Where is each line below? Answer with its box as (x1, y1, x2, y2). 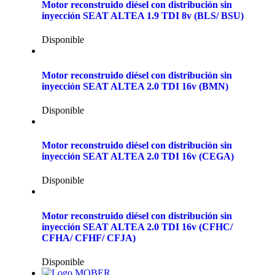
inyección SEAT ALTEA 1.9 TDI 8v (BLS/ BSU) (42, 10, 244, 21)
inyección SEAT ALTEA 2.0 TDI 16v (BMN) (42, 80, 228, 91)
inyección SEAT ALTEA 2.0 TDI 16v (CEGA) (42, 151, 234, 162)
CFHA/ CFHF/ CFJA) (42, 232, 136, 243)
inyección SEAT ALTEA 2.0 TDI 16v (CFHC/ (42, 221, 233, 232)
